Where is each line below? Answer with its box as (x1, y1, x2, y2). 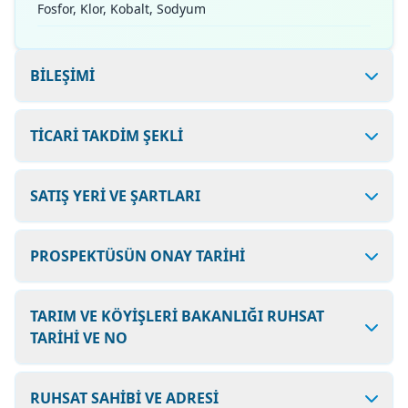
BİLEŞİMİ (30, 66, 95, 86)
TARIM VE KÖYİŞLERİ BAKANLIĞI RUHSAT (30, 306, 324, 326)
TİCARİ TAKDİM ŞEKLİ (30, 126, 183, 146)
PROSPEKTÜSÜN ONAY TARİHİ (30, 246, 245, 266)
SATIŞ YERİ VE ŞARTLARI (30, 186, 200, 206)
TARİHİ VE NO (30, 328, 127, 348)
